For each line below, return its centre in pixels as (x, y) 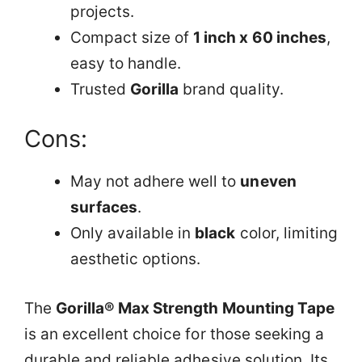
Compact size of (132, 37)
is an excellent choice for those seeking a (174, 334)
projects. (103, 11)
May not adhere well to (156, 181)
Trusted (101, 89)
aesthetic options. (136, 259)
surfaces (104, 207)
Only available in (133, 233)
